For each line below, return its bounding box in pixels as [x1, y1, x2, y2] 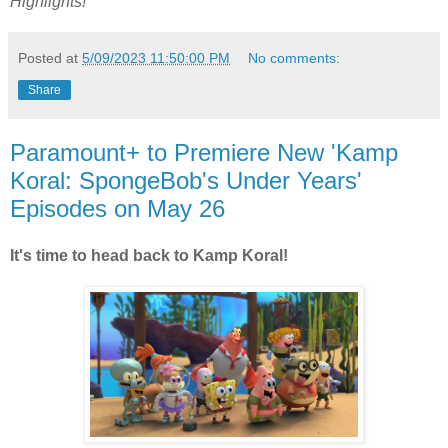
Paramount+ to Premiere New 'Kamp [10, 138, 398, 166]
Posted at [18, 49, 82, 66]
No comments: [248, 49, 341, 66]
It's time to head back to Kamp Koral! [10, 247, 288, 265]
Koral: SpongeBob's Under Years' [10, 166, 362, 194]
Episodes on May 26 [10, 194, 225, 222]
